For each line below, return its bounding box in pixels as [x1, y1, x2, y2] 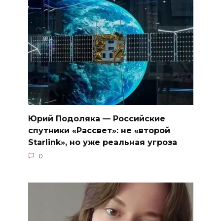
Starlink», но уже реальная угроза [28, 137, 177, 147]
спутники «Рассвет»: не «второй [28, 125, 170, 135]
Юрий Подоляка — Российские [28, 113, 165, 123]
